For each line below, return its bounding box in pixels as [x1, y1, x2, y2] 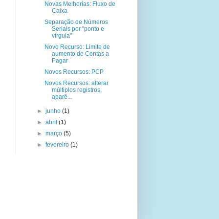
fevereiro [45, 141, 71, 149]
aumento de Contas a [51, 50, 109, 58]
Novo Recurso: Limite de [44, 44, 110, 51]
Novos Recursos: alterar [44, 80, 109, 87]
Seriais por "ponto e [51, 25, 104, 33]
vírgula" [51, 32, 72, 40]
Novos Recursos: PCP [44, 68, 104, 76]
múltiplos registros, [51, 87, 102, 94]
